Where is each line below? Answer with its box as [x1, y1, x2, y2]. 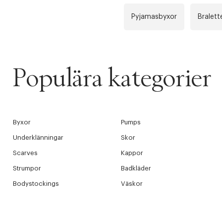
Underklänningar [13, 134, 63, 141]
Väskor [120, 180, 143, 187]
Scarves [13, 149, 38, 156]
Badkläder [120, 165, 151, 171]
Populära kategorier [13, 66, 212, 91]
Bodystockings [13, 180, 59, 187]
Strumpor [13, 165, 41, 171]
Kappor [120, 149, 143, 156]
